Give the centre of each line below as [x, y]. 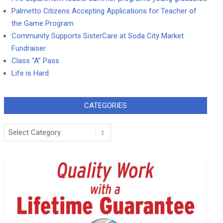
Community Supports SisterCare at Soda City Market [98, 36]
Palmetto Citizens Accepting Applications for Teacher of [104, 11]
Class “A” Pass [35, 61]
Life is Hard [30, 73]
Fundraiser [29, 49]
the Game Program [43, 24]
